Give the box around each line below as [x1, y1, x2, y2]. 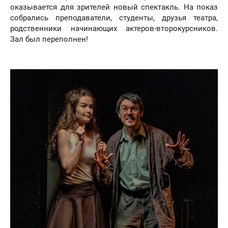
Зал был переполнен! [10, 35, 88, 44]
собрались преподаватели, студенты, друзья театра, [10, 13, 218, 23]
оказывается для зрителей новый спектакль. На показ [10, 3, 218, 12]
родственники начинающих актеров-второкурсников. [10, 24, 218, 34]
